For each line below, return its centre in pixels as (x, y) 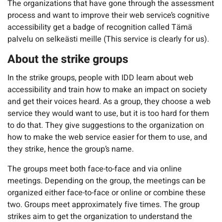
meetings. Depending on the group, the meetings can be (107, 181)
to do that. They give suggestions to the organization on (106, 126)
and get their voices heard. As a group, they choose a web (109, 102)
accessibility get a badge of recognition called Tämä (100, 27)
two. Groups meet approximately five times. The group (104, 205)
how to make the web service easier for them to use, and (107, 138)
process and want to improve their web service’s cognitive (109, 15)
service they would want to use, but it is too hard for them (108, 114)
